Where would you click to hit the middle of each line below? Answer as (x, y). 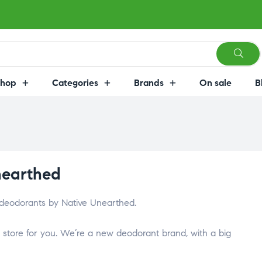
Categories (75, 83)
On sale (215, 83)
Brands (149, 83)
